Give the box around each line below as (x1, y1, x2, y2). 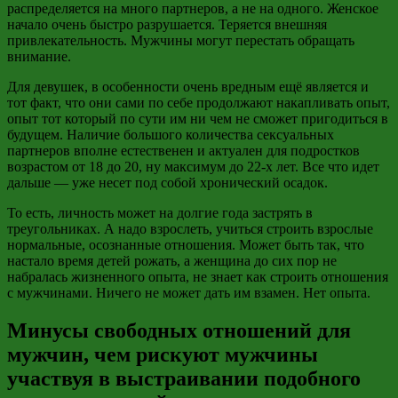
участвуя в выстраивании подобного (7, 366, 361, 390)
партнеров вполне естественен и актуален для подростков (7, 142, 360, 158)
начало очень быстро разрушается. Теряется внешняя (7, 16, 327, 32)
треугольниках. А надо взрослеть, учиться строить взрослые (7, 220, 373, 236)
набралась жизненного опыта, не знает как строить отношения (7, 268, 388, 284)
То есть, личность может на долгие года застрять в (7, 204, 313, 220)
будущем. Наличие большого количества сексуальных (7, 126, 334, 142)
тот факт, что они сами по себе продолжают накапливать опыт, (7, 94, 390, 110)
